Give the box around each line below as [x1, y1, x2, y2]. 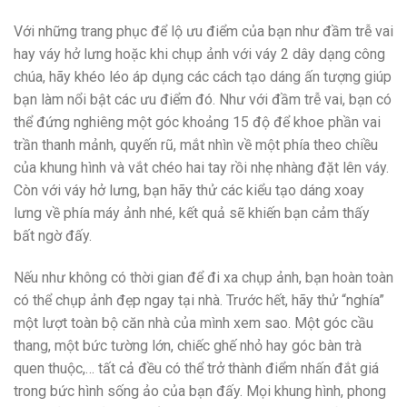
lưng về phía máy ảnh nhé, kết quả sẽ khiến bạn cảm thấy [14, 204, 370, 223]
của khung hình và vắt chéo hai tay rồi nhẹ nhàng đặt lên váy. [14, 159, 389, 177]
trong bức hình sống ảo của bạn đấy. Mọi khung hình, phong [14, 382, 386, 401]
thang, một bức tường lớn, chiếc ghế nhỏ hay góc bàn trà [14, 337, 362, 355]
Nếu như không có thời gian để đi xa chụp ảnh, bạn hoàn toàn [14, 269, 393, 287]
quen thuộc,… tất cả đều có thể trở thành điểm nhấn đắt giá [14, 360, 379, 378]
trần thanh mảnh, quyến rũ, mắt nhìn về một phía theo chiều [14, 136, 378, 154]
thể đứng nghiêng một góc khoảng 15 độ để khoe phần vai [14, 114, 381, 132]
